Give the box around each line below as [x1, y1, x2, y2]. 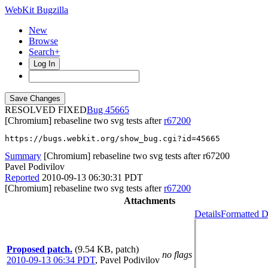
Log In [33, 59, 55, 68]
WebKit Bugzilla [5, 5, 68, 15]
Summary [5, 151, 41, 161]
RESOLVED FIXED [5, 105, 87, 115]
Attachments [124, 196, 175, 206]
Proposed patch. [7, 244, 72, 254]
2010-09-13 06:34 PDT [7, 255, 95, 265]
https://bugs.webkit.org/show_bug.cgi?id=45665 [5, 134, 220, 143]
